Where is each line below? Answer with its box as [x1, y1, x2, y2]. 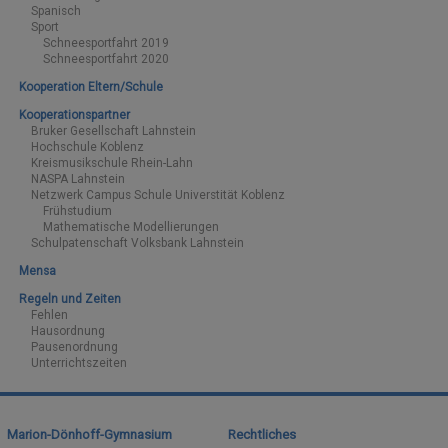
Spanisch [30, 4, 81, 19]
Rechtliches [227, 426, 296, 442]
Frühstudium [42, 204, 112, 219]
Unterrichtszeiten [30, 355, 127, 370]
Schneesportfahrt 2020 [42, 52, 169, 67]
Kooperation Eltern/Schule [18, 80, 163, 95]
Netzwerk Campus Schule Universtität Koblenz [30, 188, 285, 203]
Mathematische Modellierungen [42, 220, 219, 235]
